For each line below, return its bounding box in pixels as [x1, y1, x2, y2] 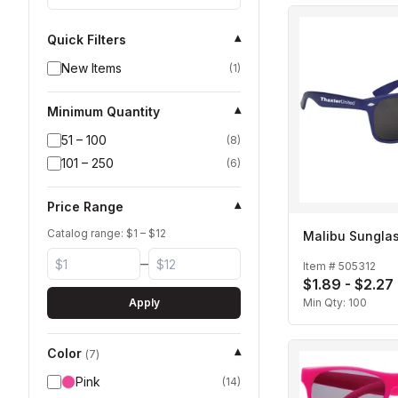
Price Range [47, 199, 123, 214]
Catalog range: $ [47, 227, 133, 240]
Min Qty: [303, 296, 348, 310]
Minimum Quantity [47, 104, 160, 119]
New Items [61, 60, 122, 76]
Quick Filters [47, 32, 126, 47]
